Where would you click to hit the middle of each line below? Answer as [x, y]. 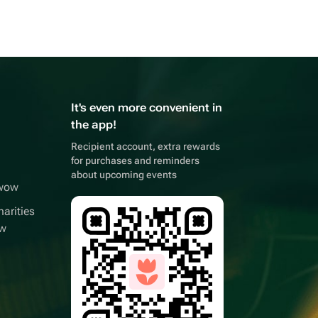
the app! [94, 125]
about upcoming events [124, 175]
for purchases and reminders [135, 160]
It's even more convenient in [147, 108]
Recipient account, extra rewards [146, 146]
